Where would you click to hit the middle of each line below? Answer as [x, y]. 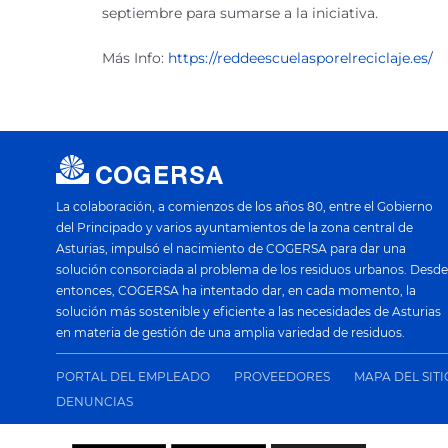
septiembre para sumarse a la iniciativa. [240, 12]
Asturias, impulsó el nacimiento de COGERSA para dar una [231, 248]
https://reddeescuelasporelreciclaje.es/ [300, 57]
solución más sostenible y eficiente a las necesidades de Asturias [248, 311]
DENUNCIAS [94, 401]
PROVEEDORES [282, 376]
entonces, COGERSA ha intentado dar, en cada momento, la [236, 290]
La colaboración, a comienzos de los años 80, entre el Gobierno [244, 206]
